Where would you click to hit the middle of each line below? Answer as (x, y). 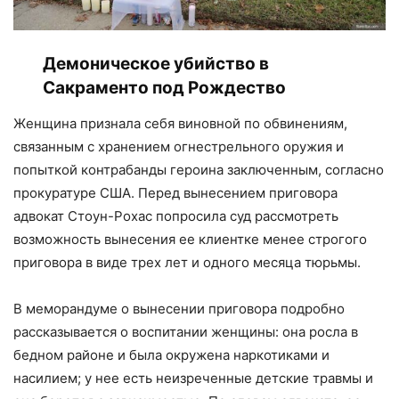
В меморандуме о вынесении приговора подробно (179, 308)
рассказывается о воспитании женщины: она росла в (186, 331)
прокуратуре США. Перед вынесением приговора (175, 192)
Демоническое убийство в (156, 63)
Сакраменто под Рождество (165, 87)
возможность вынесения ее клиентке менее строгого (190, 239)
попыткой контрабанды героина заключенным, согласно (199, 169)
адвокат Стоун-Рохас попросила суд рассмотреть (176, 216)
